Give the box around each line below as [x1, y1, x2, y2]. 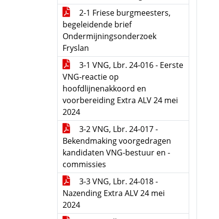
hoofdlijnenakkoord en [63, 83, 146, 94]
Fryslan [63, 43, 89, 53]
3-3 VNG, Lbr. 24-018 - [77, 176, 158, 187]
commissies [63, 159, 106, 170]
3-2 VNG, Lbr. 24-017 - [77, 124, 158, 134]
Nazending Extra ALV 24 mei [63, 188, 165, 198]
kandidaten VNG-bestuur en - [63, 147, 170, 158]
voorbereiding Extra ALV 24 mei [63, 95, 178, 106]
